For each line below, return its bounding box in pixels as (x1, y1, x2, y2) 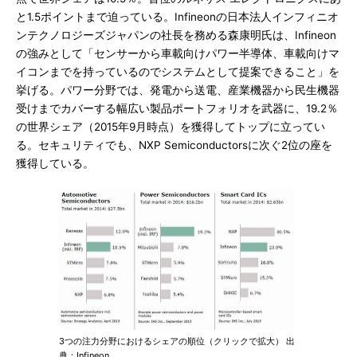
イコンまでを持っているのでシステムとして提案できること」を (16, 65, 339, 78)
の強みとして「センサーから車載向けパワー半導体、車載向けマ (16, 46, 339, 60)
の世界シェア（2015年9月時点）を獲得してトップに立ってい (16, 120, 325, 133)
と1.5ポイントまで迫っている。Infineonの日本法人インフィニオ (16, 10, 339, 23)
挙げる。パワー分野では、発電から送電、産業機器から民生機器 (16, 83, 339, 96)
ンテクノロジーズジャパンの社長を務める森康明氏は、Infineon (16, 28, 336, 41)
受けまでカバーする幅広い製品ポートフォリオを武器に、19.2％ (16, 101, 338, 115)
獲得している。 (16, 156, 94, 170)
